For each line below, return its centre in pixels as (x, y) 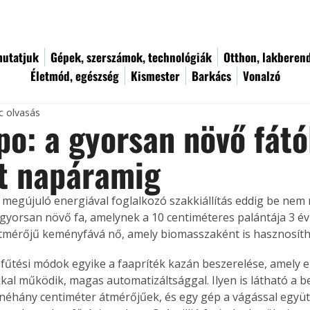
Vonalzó (262, 76)
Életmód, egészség (75, 76)
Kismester (155, 76)
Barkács (211, 76)
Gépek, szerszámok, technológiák (131, 57)
